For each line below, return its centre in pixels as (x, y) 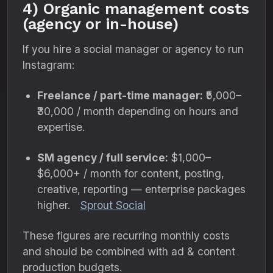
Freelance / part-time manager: (120, 95)
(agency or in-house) (101, 24)
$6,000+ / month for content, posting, (131, 173)
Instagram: (48, 65)
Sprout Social (113, 205)
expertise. (61, 127)
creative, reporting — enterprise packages (141, 189)
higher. (55, 205)
